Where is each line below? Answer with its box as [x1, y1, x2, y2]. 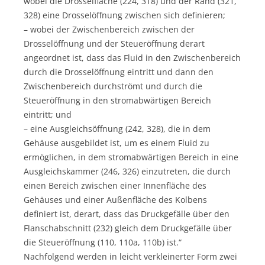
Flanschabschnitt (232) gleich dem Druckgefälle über [24, 222, 232, 234]
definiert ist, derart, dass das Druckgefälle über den [24, 208, 230, 219]
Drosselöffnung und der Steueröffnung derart [24, 37, 205, 49]
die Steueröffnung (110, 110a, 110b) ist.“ [24, 236, 182, 248]
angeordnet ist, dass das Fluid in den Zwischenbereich [24, 51, 241, 63]
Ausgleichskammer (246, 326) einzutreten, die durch [24, 165, 231, 177]
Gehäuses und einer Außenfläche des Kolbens [24, 193, 207, 205]
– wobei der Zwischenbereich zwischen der [24, 23, 195, 35]
